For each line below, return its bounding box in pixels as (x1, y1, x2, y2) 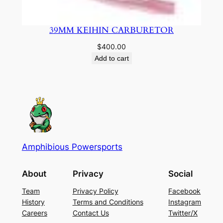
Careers (21, 209, 47, 218)
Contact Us (72, 209, 109, 218)
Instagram (168, 198, 202, 207)
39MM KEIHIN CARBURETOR (49, 24, 174, 36)
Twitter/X (168, 209, 198, 218)
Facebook (168, 187, 201, 196)
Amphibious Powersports (21, 142, 122, 152)
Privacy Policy (72, 187, 118, 196)
